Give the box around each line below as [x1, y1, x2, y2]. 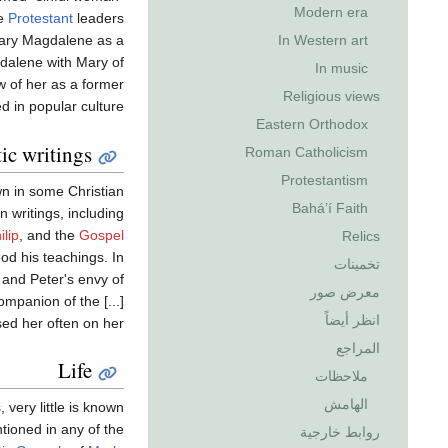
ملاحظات [315, 368, 368, 385]
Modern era [294, 4, 368, 21]
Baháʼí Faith [292, 200, 368, 217]
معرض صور [310, 284, 380, 301]
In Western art [278, 32, 368, 49]
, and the [19, 226, 79, 243]
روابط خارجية [300, 424, 380, 441]
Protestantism [281, 172, 368, 189]
